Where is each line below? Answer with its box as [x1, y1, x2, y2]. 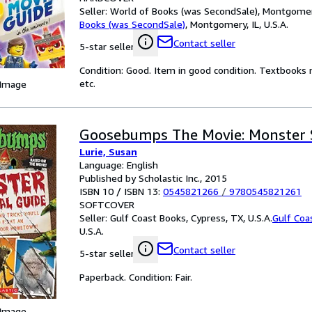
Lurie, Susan [79, 146, 137, 157]
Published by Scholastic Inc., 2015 [79, 172, 227, 184]
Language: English [79, 159, 158, 171]
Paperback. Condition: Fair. [79, 271, 192, 283]
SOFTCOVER [79, 198, 134, 210]
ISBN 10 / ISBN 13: [79, 185, 163, 197]
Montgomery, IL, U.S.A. [190, 18, 288, 30]
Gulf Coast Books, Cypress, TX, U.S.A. [110, 212, 272, 224]
